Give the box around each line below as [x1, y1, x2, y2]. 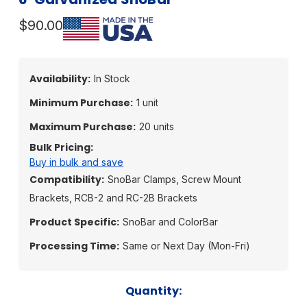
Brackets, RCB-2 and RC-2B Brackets [29, 191, 197, 204]
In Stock [94, 72, 130, 84]
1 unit [136, 96, 158, 108]
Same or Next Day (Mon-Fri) [123, 239, 250, 251]
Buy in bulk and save [29, 156, 123, 168]
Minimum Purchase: [29, 95, 133, 110]
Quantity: [125, 282, 182, 299]
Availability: [29, 71, 90, 86]
